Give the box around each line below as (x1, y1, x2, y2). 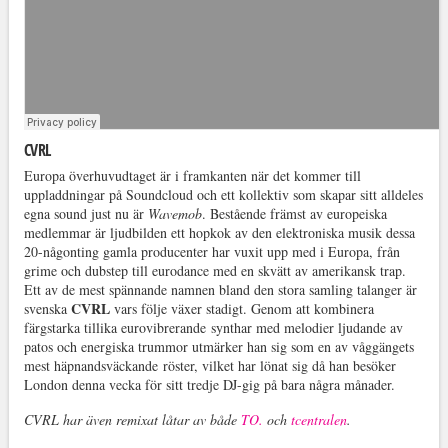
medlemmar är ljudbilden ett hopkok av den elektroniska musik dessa (23, 223, 415, 243)
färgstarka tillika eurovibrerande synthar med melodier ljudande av (23, 318, 403, 338)
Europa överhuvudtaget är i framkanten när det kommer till (23, 166, 361, 186)
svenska (23, 299, 71, 319)
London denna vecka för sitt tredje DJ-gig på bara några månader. (23, 375, 395, 395)
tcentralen (290, 410, 347, 430)
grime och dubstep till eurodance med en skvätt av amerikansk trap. (23, 261, 406, 281)
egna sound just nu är (23, 204, 148, 224)
